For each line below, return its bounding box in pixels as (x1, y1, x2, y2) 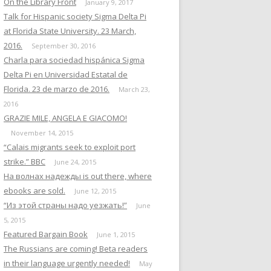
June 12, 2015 (74, 186, 116, 195)
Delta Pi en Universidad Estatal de (4, 68, 128, 80)
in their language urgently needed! (4, 257, 130, 269)
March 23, (119, 84, 150, 94)
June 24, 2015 (54, 157, 96, 166)
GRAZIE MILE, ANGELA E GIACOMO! (4, 112, 127, 123)
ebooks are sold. (4, 184, 65, 196)
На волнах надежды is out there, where (4, 170, 152, 181)
